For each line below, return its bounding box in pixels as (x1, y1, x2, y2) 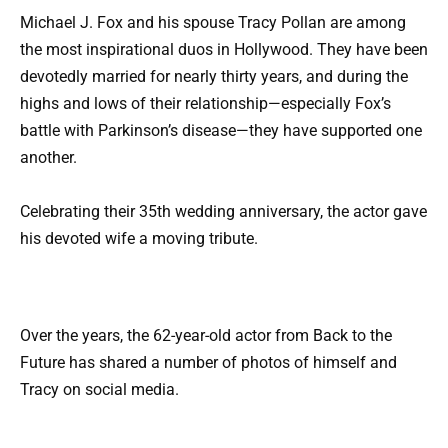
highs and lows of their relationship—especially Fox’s (20, 93, 391, 113)
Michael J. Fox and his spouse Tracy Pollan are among (20, 12, 406, 32)
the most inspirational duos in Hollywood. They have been (20, 39, 428, 59)
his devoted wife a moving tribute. (20, 228, 258, 248)
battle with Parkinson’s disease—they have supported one (20, 120, 422, 140)
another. (20, 147, 77, 167)
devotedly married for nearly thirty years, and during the (20, 66, 408, 86)
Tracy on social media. (20, 380, 179, 400)
